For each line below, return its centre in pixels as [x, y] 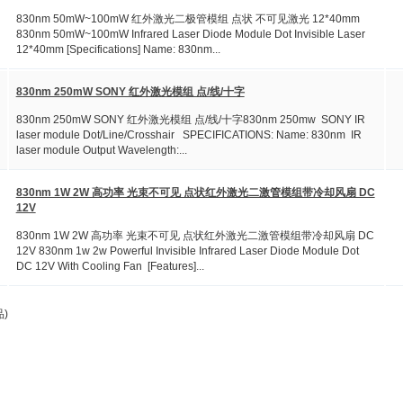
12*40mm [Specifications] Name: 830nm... [118, 49]
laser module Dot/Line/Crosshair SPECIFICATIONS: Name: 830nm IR [188, 134]
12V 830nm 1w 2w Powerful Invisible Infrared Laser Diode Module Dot [187, 251]
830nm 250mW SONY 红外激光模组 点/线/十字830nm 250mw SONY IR [190, 119]
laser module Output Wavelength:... [101, 150]
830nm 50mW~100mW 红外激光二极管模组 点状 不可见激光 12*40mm [188, 18]
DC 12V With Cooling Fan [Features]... [110, 266]
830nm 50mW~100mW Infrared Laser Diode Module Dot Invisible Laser [190, 34]
